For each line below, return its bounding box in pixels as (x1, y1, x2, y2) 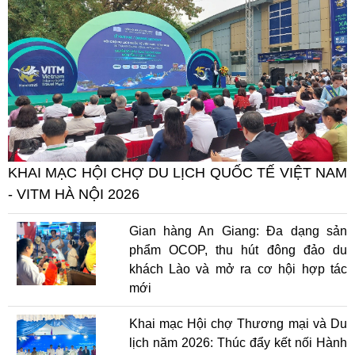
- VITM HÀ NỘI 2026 (8, 185, 139, 202)
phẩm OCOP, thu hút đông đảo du (128, 242, 347, 257)
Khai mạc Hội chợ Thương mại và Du (128, 316, 347, 330)
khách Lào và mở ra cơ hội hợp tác (128, 261, 347, 276)
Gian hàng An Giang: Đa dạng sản (128, 223, 347, 238)
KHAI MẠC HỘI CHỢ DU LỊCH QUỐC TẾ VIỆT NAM (8, 164, 347, 181)
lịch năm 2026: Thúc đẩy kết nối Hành (128, 335, 347, 349)
